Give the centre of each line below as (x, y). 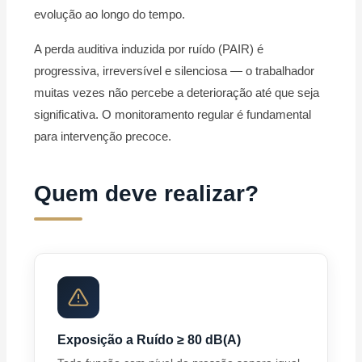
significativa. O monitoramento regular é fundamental (173, 115)
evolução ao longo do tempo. (110, 15)
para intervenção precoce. (103, 137)
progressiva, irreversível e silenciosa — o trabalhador (175, 71)
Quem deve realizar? (147, 194)
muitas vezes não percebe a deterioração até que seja (177, 93)
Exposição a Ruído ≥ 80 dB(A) (149, 340)
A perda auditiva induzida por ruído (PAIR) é (149, 49)
